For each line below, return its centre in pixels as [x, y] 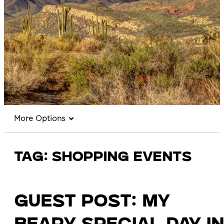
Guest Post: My [92, 203]
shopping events [119, 158]
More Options [39, 119]
